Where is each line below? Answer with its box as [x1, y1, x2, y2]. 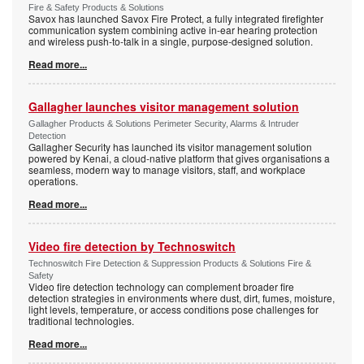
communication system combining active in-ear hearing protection [28, 22, 318, 37]
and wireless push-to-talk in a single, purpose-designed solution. [28, 33, 313, 48]
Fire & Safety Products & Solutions [28, 2, 164, 12]
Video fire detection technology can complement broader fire [28, 279, 294, 293]
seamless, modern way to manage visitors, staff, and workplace [28, 162, 305, 176]
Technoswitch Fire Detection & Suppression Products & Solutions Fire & [28, 258, 311, 268]
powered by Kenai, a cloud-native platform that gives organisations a [28, 150, 330, 165]
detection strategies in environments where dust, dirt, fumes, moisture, [28, 290, 335, 305]
